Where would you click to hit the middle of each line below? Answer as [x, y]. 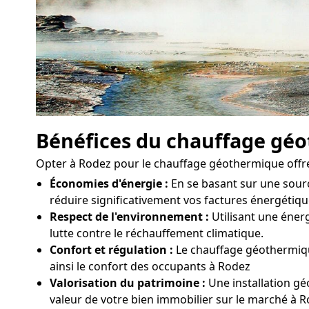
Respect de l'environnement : [129, 217]
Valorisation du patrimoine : [128, 283]
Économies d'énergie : [109, 184]
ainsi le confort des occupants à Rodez [150, 267]
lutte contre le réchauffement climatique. [157, 233]
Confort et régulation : [111, 250]
